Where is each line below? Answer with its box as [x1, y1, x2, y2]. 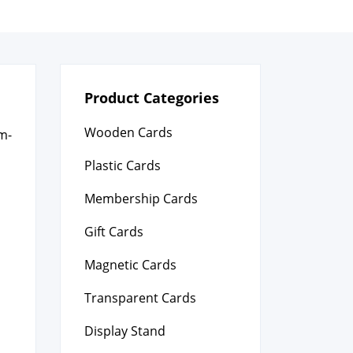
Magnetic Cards [84, 256, 176, 273]
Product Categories [84, 88, 219, 107]
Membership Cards [84, 190, 198, 207]
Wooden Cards [84, 124, 173, 141]
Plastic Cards [84, 157, 161, 174]
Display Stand [84, 322, 165, 340]
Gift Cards [84, 223, 143, 240]
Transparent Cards [84, 289, 196, 307]
